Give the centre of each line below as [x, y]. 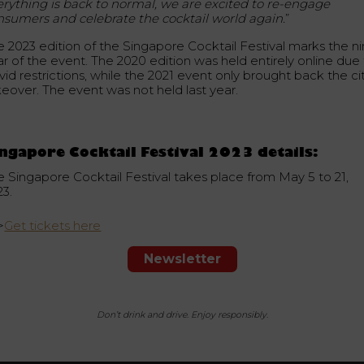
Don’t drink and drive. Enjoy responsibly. [182, 315]
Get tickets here [53, 226]
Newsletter [182, 259]
